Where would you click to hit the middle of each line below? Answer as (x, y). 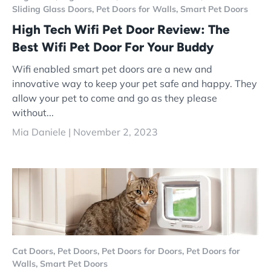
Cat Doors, (35, 251)
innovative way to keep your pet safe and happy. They (135, 84)
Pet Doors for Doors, (144, 251)
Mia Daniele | (43, 132)
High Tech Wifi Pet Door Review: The (121, 29)
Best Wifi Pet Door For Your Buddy (113, 47)
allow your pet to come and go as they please (115, 98)
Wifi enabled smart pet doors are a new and (112, 69)
